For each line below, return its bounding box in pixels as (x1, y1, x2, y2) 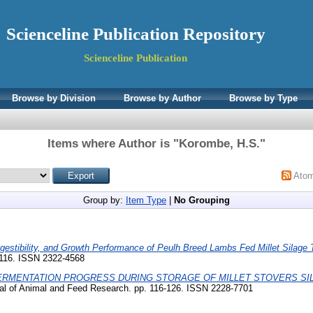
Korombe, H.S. (179, 137, 260, 150)
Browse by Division (12, 93, 96, 103)
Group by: (83, 195, 126, 205)
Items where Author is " (48, 137, 179, 150)
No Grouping (174, 195, 230, 205)
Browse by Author (124, 93, 201, 103)
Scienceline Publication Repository (6, 24, 265, 43)
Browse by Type (229, 93, 298, 103)
